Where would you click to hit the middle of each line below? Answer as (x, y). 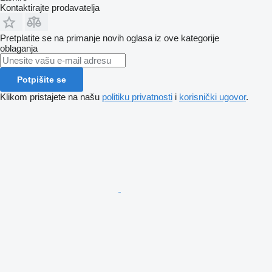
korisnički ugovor (212, 97)
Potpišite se (42, 80)
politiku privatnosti (137, 97)
